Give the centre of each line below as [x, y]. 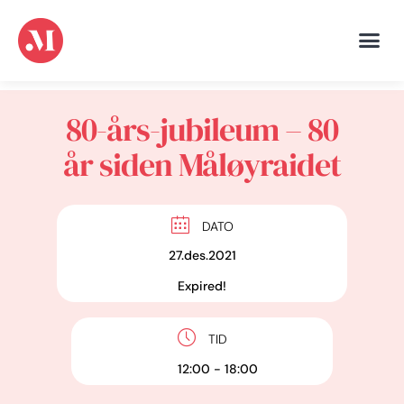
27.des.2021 [202, 256]
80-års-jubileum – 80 [202, 130]
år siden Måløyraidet [202, 165]
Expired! [202, 286]
